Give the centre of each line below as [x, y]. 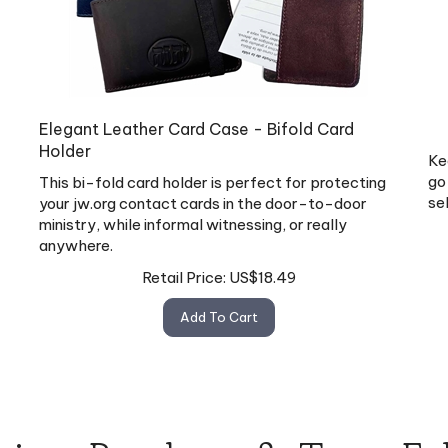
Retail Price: [184, 268]
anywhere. [76, 237]
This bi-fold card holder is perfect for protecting [212, 174]
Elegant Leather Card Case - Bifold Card [196, 120]
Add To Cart [219, 307]
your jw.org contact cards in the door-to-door [203, 195]
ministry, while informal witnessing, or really [193, 216]
